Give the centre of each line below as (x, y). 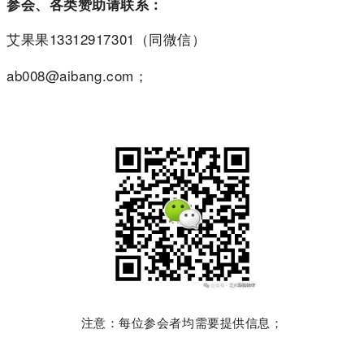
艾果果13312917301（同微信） (106, 38)
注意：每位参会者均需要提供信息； (182, 322)
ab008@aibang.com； (78, 75)
